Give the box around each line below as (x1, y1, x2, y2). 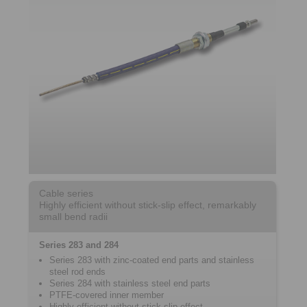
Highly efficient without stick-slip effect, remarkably (39, 199, 256, 210)
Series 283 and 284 (39, 240, 119, 250)
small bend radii (39, 211, 108, 222)
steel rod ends (49, 267, 106, 277)
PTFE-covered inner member (49, 290, 164, 300)
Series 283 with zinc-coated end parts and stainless (49, 255, 254, 265)
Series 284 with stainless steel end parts (49, 278, 210, 288)
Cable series (39, 188, 93, 199)
